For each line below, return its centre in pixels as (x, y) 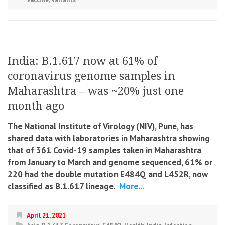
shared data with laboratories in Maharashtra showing (109, 138)
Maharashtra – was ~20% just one (96, 91)
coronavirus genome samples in (91, 76)
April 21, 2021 (46, 216)
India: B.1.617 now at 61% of (83, 61)
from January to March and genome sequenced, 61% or (110, 162)
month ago (36, 106)
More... (131, 187)
